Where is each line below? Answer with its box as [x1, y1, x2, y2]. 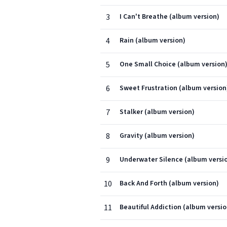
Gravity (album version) [120, 131, 195, 141]
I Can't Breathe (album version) [120, 12, 219, 22]
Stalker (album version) [120, 107, 195, 117]
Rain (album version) [120, 35, 185, 46]
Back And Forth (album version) [120, 178, 219, 188]
